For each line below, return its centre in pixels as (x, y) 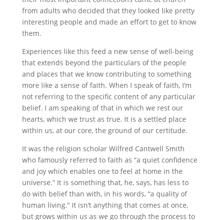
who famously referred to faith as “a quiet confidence (110, 160)
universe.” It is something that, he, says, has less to (105, 182)
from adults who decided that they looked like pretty (108, 11)
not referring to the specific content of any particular (109, 96)
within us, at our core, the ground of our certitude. (105, 130)
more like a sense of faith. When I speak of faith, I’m (107, 85)
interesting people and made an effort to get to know (109, 22)
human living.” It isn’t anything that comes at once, (105, 205)
